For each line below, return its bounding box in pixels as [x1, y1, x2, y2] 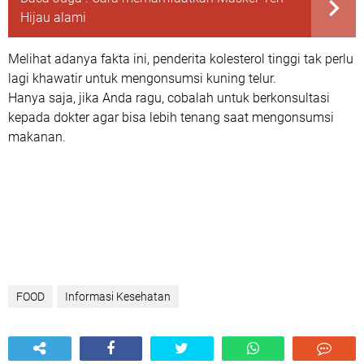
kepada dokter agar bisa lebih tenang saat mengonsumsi [8, 110, 334, 125]
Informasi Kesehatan [65, 290, 171, 303]
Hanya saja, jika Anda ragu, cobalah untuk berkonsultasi [8, 90, 330, 106]
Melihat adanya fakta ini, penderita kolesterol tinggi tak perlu [8, 51, 353, 67]
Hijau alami [20, 10, 86, 25]
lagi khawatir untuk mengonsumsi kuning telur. [8, 71, 279, 86]
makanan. [8, 129, 66, 145]
